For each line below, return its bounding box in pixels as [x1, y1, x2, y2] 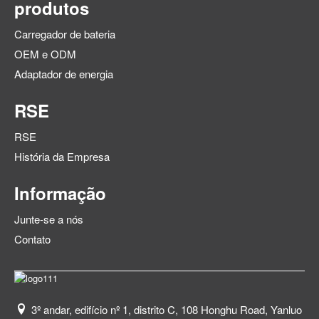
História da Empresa [14, 149, 110, 164]
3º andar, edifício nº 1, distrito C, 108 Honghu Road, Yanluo [31, 302, 302, 318]
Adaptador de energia [14, 66, 113, 82]
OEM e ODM [14, 46, 76, 62]
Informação [14, 181, 106, 206]
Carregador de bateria [14, 26, 115, 42]
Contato [14, 231, 51, 247]
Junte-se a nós [14, 211, 83, 227]
